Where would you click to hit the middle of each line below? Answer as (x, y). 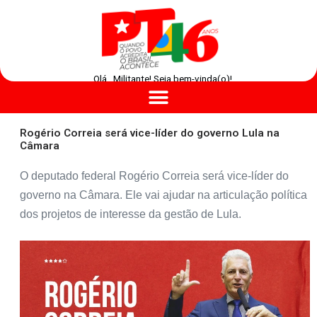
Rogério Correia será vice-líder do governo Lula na (149, 133)
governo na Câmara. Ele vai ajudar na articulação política (163, 195)
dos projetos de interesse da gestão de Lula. (130, 214)
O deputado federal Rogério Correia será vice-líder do (154, 176)
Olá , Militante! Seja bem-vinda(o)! (162, 79)
